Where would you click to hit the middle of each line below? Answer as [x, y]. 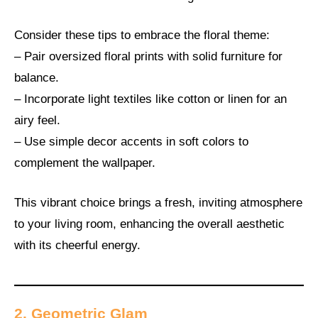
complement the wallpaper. [85, 163]
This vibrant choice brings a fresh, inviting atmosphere [158, 202]
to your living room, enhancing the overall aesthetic [149, 224]
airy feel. [37, 121]
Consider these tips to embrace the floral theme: [142, 35]
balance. [37, 78]
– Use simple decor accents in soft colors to [131, 142]
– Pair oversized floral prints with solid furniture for [148, 57]
